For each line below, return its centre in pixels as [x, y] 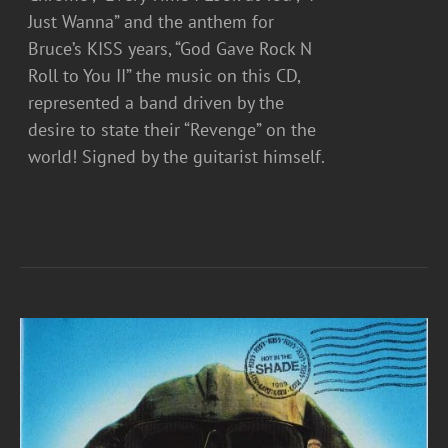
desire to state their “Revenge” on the [172, 129]
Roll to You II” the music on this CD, [164, 75]
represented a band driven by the [156, 102]
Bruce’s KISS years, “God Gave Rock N [170, 48]
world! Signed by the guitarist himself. [176, 156]
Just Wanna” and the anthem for [151, 21]
